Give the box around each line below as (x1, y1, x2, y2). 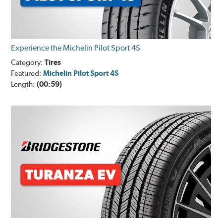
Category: (11, 58, 45, 67)
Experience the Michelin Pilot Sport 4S (11, 43, 141, 53)
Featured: (11, 69, 44, 78)
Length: (11, 80, 37, 89)
